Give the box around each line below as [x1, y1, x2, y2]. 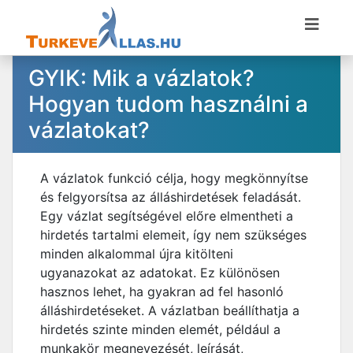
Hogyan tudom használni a [28, 91, 308, 117]
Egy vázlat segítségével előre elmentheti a [40, 208, 293, 224]
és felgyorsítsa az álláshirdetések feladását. [40, 189, 301, 205]
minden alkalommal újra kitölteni [40, 246, 233, 262]
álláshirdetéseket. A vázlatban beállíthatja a [40, 303, 299, 318]
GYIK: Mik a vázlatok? [28, 65, 255, 91]
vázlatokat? [28, 117, 150, 143]
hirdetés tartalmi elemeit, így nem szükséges [40, 227, 307, 243]
